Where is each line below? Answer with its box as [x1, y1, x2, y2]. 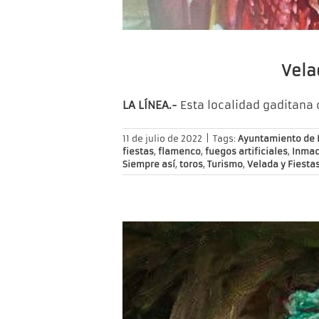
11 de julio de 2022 [122, 133, 202, 145]
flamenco [158, 146, 201, 157]
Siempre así [122, 159, 175, 170]
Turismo [207, 159, 243, 170]
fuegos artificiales [205, 146, 288, 157]
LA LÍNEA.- [122, 98, 177, 113]
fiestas [122, 146, 154, 157]
